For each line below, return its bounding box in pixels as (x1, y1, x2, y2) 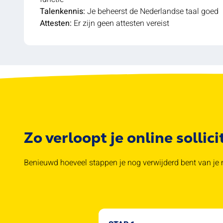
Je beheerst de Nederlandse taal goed (85, 5, 219, 17)
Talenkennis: (40, 5, 85, 17)
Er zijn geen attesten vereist (72, 17, 169, 29)
